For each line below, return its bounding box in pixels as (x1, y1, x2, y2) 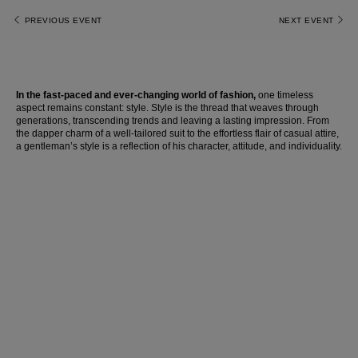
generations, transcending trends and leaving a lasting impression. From (16, 115, 329, 126)
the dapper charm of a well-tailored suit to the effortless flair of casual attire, (16, 128, 339, 139)
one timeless (258, 89, 313, 101)
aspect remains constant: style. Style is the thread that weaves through (16, 102, 319, 113)
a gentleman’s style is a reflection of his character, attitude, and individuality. (16, 141, 342, 152)
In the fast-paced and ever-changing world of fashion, (16, 89, 258, 101)
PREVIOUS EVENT (24, 16, 102, 25)
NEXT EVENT (278, 16, 334, 25)
